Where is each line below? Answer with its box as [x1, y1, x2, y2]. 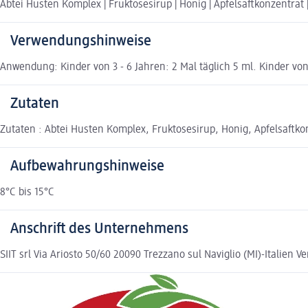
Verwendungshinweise [10, 34, 151, 49]
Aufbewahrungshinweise [10, 159, 164, 175]
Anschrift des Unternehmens [10, 221, 188, 237]
